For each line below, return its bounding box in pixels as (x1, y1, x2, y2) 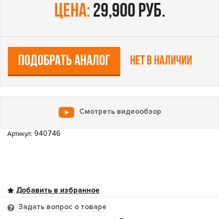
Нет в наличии (130, 55, 192, 68)
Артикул (7, 130, 31, 138)
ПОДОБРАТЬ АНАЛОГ (18, 54, 110, 69)
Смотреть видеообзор (79, 107, 161, 116)
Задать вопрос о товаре (17, 202, 107, 211)
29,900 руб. (89, 2, 165, 22)
